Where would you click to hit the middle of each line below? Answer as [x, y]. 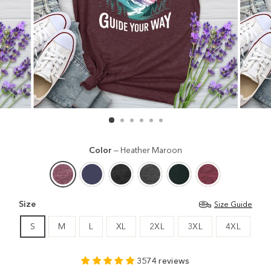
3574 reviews [163, 261]
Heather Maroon [151, 150]
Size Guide [233, 204]
